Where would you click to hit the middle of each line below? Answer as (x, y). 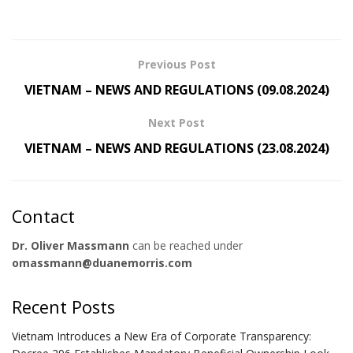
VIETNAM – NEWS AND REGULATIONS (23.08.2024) (176, 149)
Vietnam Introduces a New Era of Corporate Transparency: (162, 336)
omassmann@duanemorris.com (102, 262)
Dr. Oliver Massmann (71, 245)
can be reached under (186, 245)
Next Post (176, 123)
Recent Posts (63, 307)
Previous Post (176, 65)
